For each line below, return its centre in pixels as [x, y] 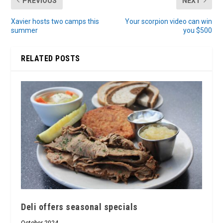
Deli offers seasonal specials [79, 207]
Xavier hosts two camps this [55, 21]
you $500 [197, 30]
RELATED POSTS [51, 58]
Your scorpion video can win [168, 21]
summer [25, 30]
